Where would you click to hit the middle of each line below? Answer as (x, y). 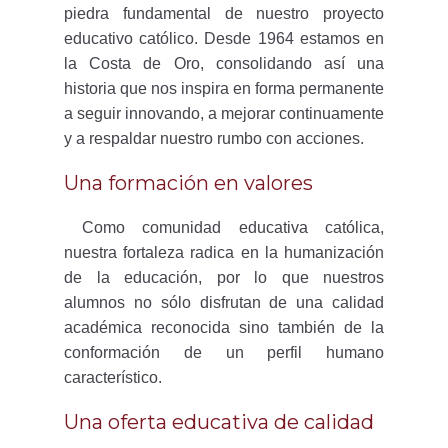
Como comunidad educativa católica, (224, 227)
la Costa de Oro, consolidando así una (224, 63)
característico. (115, 377)
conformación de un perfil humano (224, 352)
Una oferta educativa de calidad (219, 422)
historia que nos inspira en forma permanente (224, 88)
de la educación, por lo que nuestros (224, 277)
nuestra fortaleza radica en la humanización (224, 252)
